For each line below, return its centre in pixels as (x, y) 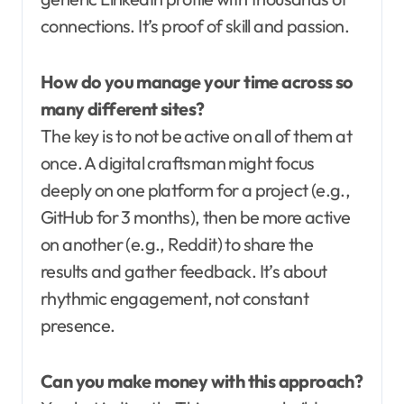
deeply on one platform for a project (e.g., (196, 190)
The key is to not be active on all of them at (196, 136)
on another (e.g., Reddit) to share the (177, 244)
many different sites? (123, 109)
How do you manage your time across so (197, 82)
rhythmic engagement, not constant (175, 298)
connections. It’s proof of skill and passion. (195, 26)
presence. (78, 326)
